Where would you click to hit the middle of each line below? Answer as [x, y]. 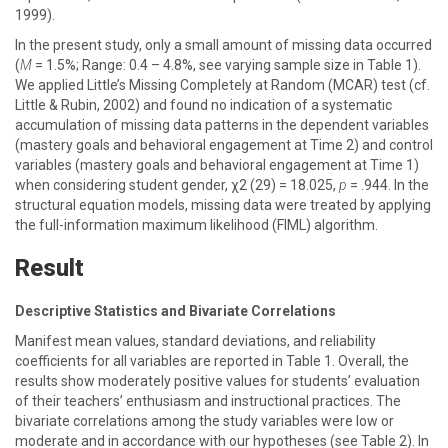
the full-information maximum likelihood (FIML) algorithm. [196, 225]
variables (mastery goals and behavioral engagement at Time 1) [217, 165]
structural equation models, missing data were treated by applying [223, 205]
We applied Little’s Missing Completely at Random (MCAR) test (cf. [222, 85]
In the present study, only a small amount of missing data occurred [223, 45]
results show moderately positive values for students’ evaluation [217, 381]
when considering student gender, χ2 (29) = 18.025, [177, 185]
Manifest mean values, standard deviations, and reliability [195, 341]
